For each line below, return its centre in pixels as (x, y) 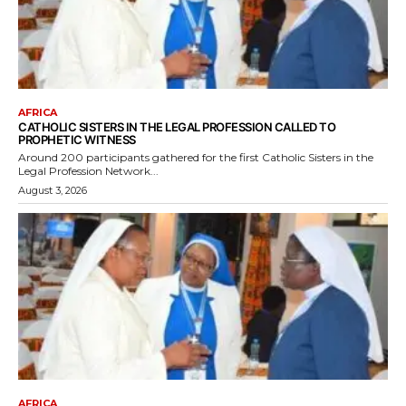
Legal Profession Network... (88, 171)
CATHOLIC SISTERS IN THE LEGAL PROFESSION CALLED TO (177, 127)
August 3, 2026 (53, 191)
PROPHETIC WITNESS (77, 140)
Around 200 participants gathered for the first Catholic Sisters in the (196, 158)
